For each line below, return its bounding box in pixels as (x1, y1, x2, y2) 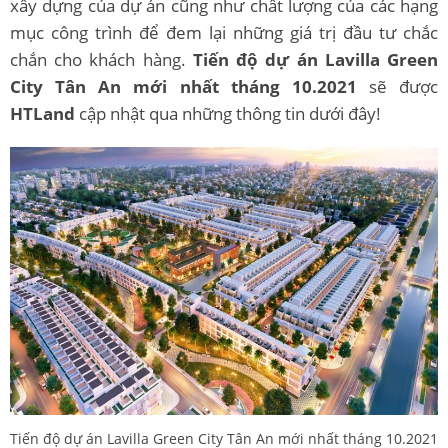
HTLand (10, 102, 75, 125)
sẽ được (356, 75, 438, 98)
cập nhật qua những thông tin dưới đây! (75, 102, 381, 125)
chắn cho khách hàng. (10, 48, 193, 71)
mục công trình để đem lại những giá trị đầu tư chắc (10, 21, 438, 44)
